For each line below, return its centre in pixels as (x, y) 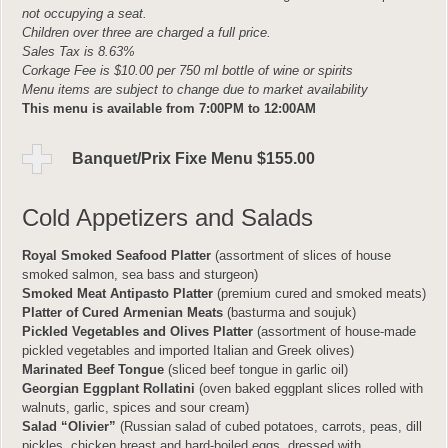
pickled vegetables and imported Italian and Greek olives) (188, 350)
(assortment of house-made (334, 331)
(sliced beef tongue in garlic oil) (258, 369)
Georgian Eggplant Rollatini (108, 388)
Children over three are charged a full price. (146, 32)
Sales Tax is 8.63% (78, 51)
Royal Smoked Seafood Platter (116, 255)
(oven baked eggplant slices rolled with (309, 388)
